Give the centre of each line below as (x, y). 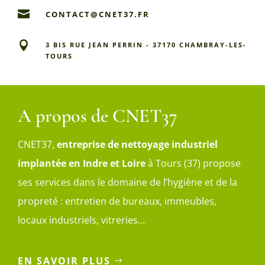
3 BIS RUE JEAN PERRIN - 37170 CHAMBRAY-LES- (146, 44)
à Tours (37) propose (194, 163)
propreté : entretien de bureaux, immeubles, (117, 201)
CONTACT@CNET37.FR (98, 14)
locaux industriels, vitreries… (81, 220)
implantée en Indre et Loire (82, 163)
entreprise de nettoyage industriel (137, 144)
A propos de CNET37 (98, 115)
